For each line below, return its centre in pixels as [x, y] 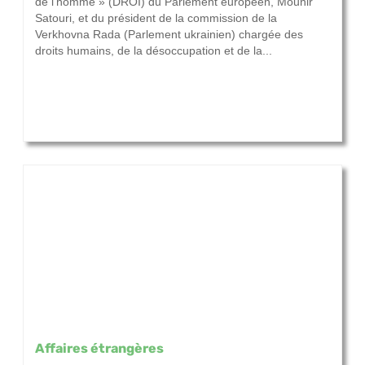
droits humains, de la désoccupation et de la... [154, 51]
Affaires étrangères [99, 348]
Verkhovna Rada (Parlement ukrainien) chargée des [169, 35]
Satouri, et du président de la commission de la [156, 18]
